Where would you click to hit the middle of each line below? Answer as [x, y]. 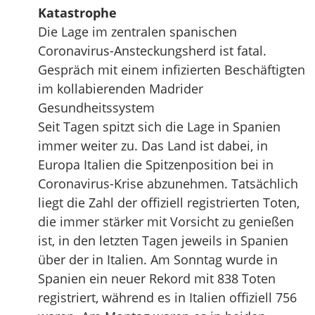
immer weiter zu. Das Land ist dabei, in [153, 146]
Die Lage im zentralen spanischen [137, 32]
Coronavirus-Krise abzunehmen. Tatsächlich [168, 184]
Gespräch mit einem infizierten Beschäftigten [172, 70]
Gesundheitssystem [96, 108]
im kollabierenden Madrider [121, 89]
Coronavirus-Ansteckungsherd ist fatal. [152, 51]
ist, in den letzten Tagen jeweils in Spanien [163, 240]
